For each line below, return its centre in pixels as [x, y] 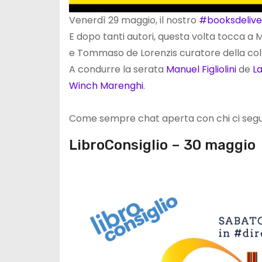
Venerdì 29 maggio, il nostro [134, 20]
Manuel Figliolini [201, 70]
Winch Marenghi [106, 86]
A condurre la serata [118, 70]
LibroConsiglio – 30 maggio [162, 145]
